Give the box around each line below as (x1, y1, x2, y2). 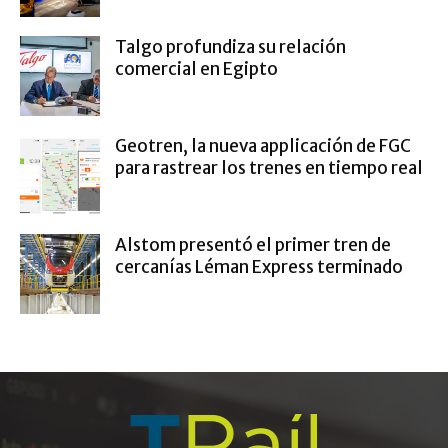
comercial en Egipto (115, 58, 278, 81)
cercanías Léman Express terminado (115, 256, 403, 279)
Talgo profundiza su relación (115, 36, 346, 59)
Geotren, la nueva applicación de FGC (115, 135, 411, 158)
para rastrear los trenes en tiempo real (115, 157, 423, 180)
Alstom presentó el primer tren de (115, 234, 391, 257)
